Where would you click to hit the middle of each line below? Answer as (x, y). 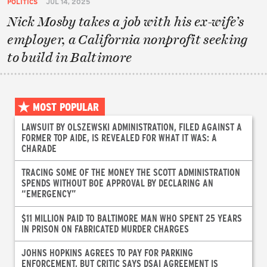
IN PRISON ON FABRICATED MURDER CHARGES (105, 228)
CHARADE (39, 148)
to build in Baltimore (70, 57)
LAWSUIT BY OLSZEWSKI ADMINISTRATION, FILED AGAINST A (131, 127)
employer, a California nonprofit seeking (128, 39)
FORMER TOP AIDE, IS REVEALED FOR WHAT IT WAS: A (119, 138)
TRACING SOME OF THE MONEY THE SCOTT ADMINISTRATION (131, 172)
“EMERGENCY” (49, 194)
